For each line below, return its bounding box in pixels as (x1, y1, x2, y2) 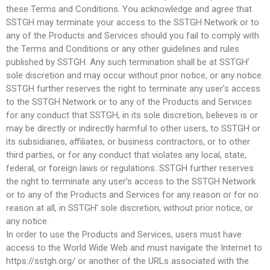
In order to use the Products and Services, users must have (6, 228, 242, 240)
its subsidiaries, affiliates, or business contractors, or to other (6, 136, 250, 147)
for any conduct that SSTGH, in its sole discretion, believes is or (6, 109, 258, 121)
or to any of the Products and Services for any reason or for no (6, 189, 259, 200)
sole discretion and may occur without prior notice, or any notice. (6, 69, 263, 81)
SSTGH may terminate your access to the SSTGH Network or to (6, 16, 259, 28)
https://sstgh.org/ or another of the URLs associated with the (6, 255, 249, 266)
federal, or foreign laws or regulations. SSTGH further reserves (6, 162, 254, 174)
